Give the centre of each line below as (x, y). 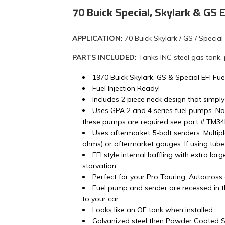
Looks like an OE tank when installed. (153, 210)
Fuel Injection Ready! (126, 89)
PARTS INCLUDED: (105, 58)
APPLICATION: (98, 38)
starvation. (100, 166)
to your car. (101, 199)
